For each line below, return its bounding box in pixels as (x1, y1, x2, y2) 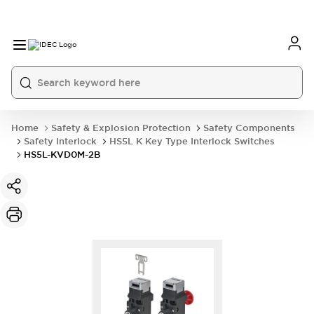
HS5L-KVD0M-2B (24, 149, 100, 161)
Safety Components (203, 122, 295, 134)
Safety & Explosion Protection (51, 122, 191, 134)
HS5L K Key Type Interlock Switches (109, 135, 275, 147)
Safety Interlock (24, 135, 97, 147)
